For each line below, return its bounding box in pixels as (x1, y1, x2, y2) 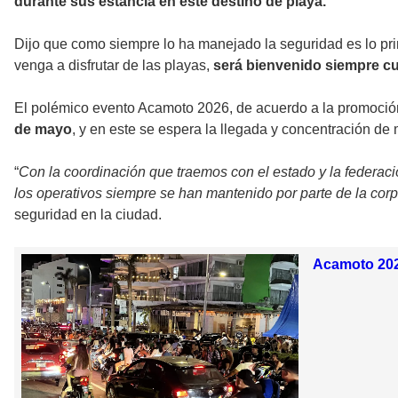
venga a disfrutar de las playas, (14, 57, 213, 73)
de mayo (14, 121, 72, 137)
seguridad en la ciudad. (14, 206, 162, 222)
